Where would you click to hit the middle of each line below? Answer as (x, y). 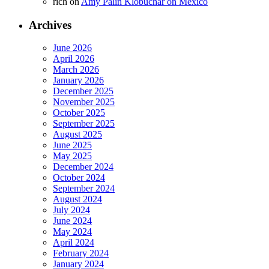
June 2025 (72, 145)
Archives (50, 25)
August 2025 (77, 134)
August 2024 (77, 199)
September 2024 (84, 189)
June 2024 (72, 221)
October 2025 (79, 113)
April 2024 (74, 243)
